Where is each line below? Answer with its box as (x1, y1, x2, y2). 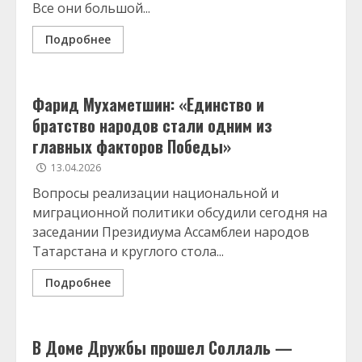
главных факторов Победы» (32, 134, 231, 158)
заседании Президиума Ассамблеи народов (32, 223, 309, 241)
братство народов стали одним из (32, 113, 272, 137)
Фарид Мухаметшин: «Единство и (32, 92, 264, 116)
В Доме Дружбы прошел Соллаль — (32, 335, 293, 360)
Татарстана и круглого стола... (32, 242, 224, 260)
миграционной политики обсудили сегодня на (32, 204, 327, 221)
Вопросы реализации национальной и (32, 184, 279, 202)
